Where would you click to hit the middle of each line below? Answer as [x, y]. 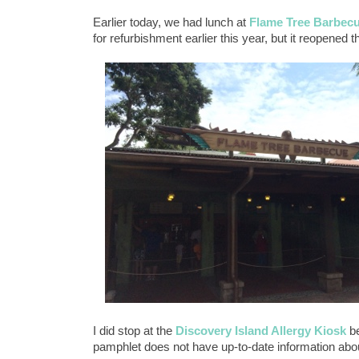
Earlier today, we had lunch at [171, 22]
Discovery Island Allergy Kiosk [261, 331]
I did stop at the [134, 331]
